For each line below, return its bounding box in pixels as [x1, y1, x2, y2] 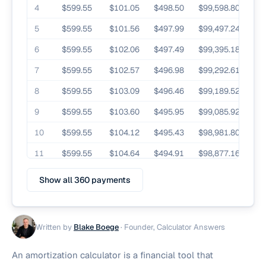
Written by [36, 221, 74, 232]
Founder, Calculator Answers [124, 221, 225, 232]
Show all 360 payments [39, 175, 131, 185]
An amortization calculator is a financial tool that [12, 249, 213, 261]
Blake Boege [74, 221, 119, 232]
